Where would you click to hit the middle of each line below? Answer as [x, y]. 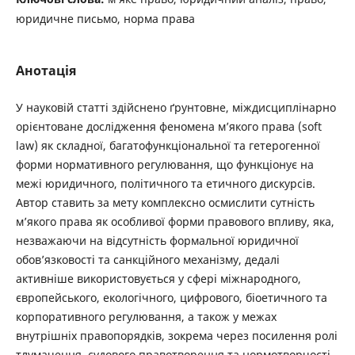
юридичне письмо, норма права [105, 19]
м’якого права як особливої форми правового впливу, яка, [175, 222]
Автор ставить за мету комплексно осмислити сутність [165, 203]
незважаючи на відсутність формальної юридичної [157, 241]
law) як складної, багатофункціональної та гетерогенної [168, 146]
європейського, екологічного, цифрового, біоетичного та [171, 298]
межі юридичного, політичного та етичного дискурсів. [165, 184]
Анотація [46, 71]
